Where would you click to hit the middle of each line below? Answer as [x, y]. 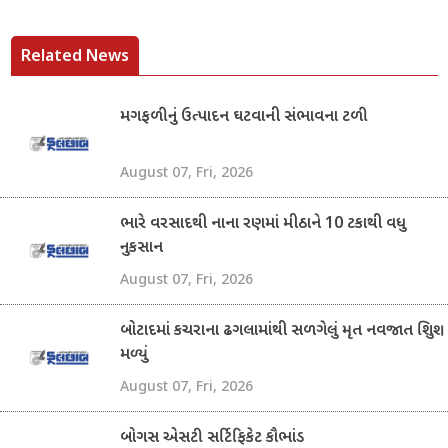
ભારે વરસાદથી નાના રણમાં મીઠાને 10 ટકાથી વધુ [263, 225]
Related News [74, 55]
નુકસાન [141, 249]
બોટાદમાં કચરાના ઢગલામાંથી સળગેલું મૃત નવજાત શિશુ [276, 332]
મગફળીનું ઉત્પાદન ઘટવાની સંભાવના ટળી [244, 118]
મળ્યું [134, 356]
